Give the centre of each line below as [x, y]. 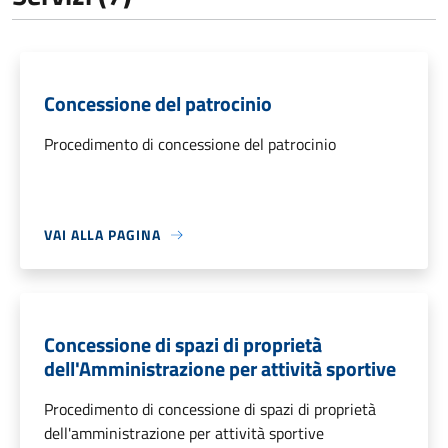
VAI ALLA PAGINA [102, 235]
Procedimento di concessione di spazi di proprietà [210, 409]
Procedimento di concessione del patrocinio [190, 144]
